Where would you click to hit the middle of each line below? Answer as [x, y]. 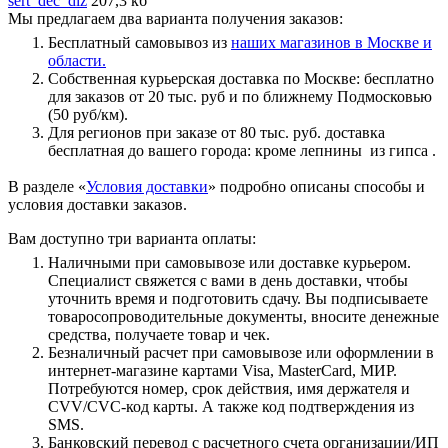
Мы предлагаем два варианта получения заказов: [175, 18]
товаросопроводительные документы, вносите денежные [243, 316]
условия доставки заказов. [97, 204]
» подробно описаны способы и [316, 186]
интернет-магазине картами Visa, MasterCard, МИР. [222, 370]
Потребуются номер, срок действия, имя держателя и [229, 388]
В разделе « [47, 186]
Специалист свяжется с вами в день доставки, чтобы [228, 280]
